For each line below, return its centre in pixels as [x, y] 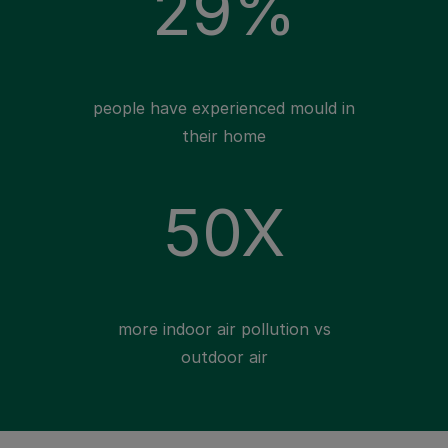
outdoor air [224, 357]
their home [224, 136]
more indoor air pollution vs [224, 329]
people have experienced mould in [224, 108]
